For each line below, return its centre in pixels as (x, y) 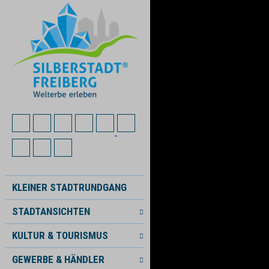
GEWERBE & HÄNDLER (58, 259)
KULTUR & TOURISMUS (60, 235)
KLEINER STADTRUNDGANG (69, 187)
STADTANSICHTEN (51, 211)
